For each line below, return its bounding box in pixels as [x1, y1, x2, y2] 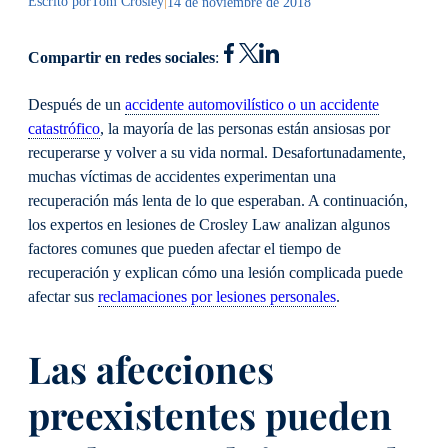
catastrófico [28, 119, 100, 138]
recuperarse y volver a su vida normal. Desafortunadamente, [28, 143, 406, 162]
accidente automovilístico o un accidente [125, 95, 379, 114]
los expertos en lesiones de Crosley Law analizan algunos [28, 215, 390, 234]
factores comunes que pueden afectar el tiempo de [28, 239, 341, 258]
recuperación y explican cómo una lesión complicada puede [28, 263, 403, 282]
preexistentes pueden [28, 389, 392, 439]
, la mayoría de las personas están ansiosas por [100, 119, 390, 138]
